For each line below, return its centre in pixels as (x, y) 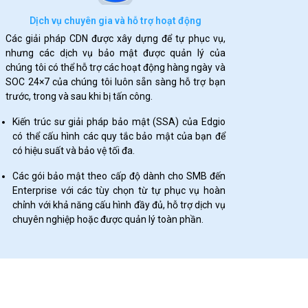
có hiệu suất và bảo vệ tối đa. (74, 151)
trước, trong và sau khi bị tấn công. (79, 96)
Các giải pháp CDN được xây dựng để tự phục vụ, (115, 38)
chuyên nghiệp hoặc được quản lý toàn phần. (108, 219)
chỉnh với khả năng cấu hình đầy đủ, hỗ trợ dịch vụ (119, 205)
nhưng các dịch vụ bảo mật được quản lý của (115, 53)
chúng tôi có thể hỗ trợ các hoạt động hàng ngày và (115, 67)
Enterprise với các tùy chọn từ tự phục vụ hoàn (119, 190)
